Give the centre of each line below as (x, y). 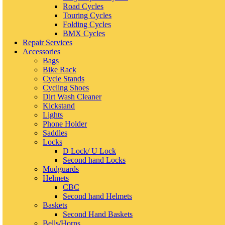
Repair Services (47, 43)
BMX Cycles (84, 34)
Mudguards (61, 169)
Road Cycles (83, 7)
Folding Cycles (87, 25)
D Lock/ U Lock (89, 151)
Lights (53, 115)
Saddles (55, 133)
